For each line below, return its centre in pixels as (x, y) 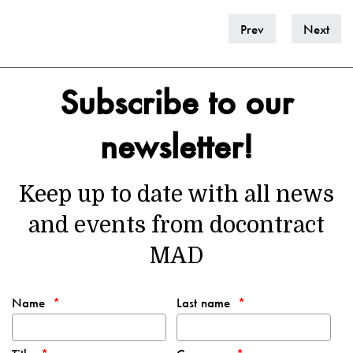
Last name (203, 302)
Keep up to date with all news (176, 195)
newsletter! (176, 146)
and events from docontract (176, 226)
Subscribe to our (176, 102)
